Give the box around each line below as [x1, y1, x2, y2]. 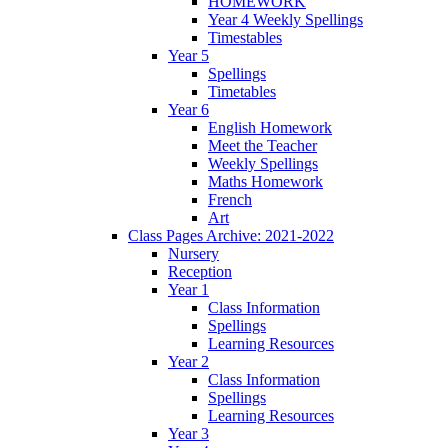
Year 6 [168, 101, 209, 119]
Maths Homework [208, 173, 323, 191]
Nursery [168, 245, 219, 263]
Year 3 [168, 425, 209, 443]
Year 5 [168, 47, 209, 65]
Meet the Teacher [208, 137, 317, 155]
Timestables [208, 29, 282, 47]
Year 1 [168, 281, 209, 299]
